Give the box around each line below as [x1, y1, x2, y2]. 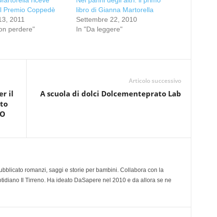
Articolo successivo [128, 77, 181, 85]
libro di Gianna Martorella [76, 6, 154, 14]
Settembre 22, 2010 [76, 15, 137, 23]
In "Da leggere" [76, 25, 123, 33]
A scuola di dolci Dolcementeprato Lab [40, 89, 181, 98]
